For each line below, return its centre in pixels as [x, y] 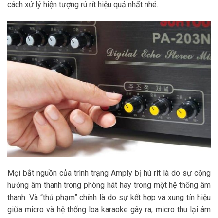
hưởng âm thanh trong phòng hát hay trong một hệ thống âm [109, 185]
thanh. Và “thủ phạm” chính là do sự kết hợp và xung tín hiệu [109, 197]
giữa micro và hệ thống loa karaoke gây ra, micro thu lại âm [109, 209]
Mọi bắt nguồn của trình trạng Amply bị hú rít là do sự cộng [109, 173]
